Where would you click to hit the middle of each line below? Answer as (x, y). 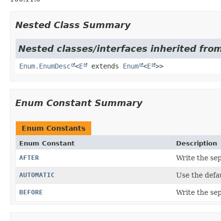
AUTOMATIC (37, 175)
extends (105, 66)
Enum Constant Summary (79, 103)
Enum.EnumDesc (45, 66)
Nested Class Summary (73, 25)
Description (197, 143)
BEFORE (31, 192)
